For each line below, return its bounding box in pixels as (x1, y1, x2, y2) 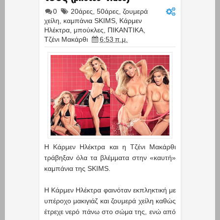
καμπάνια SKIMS (63, 16, 115, 25)
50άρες (97, 7, 119, 15)
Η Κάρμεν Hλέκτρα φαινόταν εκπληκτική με (44, 186, 176, 194)
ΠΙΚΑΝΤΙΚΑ (108, 26, 143, 34)
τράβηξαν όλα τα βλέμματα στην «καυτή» (44, 154, 176, 162)
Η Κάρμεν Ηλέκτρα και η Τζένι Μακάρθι (44, 143, 176, 151)
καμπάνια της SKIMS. (44, 165, 110, 173)
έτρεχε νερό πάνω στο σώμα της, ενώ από (44, 208, 176, 216)
